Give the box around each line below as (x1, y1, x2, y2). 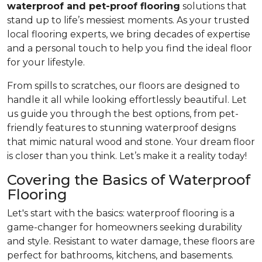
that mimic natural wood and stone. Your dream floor (7, 136, 255, 147)
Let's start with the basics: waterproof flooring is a (7, 208, 235, 219)
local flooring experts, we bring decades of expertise (7, 29, 250, 40)
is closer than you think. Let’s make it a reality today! (7, 150, 247, 161)
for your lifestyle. (7, 57, 85, 68)
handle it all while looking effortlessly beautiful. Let (7, 94, 247, 105)
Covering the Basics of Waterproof (7, 171, 250, 188)
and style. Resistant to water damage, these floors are (7, 236, 255, 247)
